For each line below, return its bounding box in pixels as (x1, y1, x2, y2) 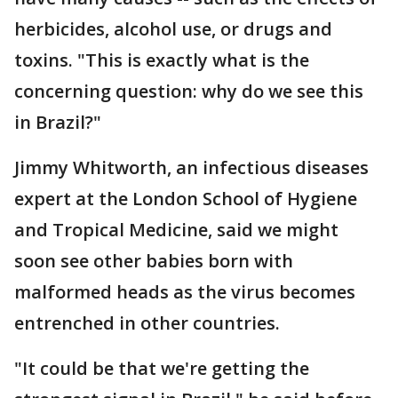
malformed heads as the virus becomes (14, 280, 355, 304)
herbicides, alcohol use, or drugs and (14, 17, 332, 41)
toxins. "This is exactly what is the (14, 48, 309, 72)
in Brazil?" (14, 110, 101, 134)
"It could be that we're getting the (14, 356, 309, 380)
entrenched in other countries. (14, 311, 280, 335)
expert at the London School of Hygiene (14, 187, 357, 211)
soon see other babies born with (14, 249, 293, 273)
